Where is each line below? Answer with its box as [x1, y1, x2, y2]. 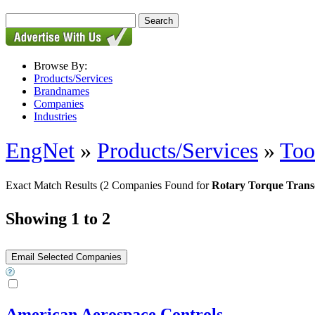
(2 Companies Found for [100, 179, 212, 191]
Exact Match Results [6, 179, 100, 191]
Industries [34, 110, 77, 122]
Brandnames [34, 85, 89, 97]
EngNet [6, 138, 75, 164]
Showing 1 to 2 [6, 209, 110, 228]
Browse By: [34, 60, 87, 72]
